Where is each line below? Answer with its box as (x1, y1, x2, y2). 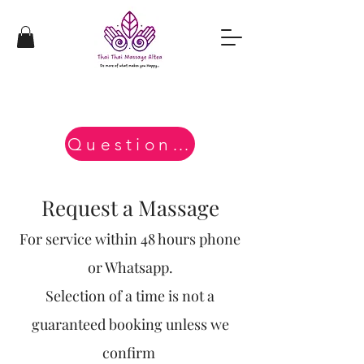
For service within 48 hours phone (19, 229, 240, 249)
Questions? (172, 133, 189, 154)
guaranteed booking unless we (31, 314, 229, 335)
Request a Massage (41, 193, 219, 223)
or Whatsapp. (87, 258, 173, 278)
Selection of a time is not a (45, 286, 214, 306)
